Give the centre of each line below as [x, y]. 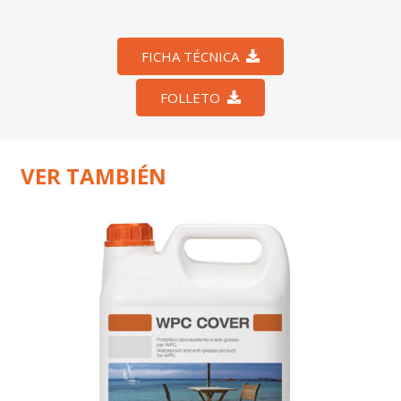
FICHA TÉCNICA [191, 56]
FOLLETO [191, 98]
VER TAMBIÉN [93, 175]
